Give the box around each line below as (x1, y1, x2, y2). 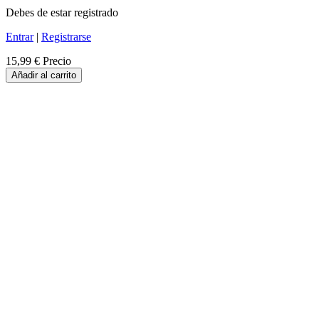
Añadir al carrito (11, 69, 76, 80)
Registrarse (41, 30, 91, 43)
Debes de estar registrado (6, 6, 118, 19)
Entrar (6, 30, 33, 43)
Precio (43, 54, 71, 67)
